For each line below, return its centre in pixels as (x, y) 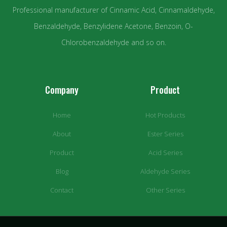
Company (62, 89)
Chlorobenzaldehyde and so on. (113, 42)
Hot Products (165, 115)
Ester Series (165, 134)
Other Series (165, 190)
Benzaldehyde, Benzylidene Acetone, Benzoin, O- (113, 26)
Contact (62, 190)
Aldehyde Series (165, 171)
